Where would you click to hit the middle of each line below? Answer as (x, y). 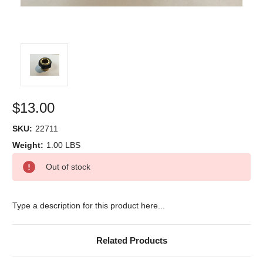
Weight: (28, 145)
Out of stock (68, 166)
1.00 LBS (63, 145)
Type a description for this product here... (89, 205)
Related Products (131, 240)
